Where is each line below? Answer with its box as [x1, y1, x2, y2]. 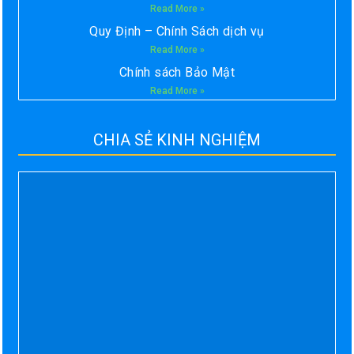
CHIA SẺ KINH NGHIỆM [93, 130, 261, 150]
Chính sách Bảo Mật [119, 65, 235, 81]
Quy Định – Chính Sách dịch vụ [89, 24, 265, 40]
